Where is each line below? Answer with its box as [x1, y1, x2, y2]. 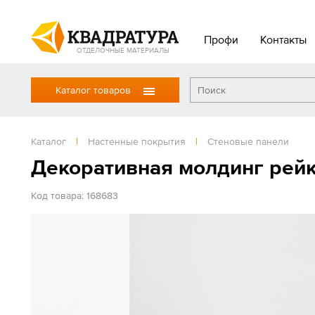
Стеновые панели [207, 136, 289, 147]
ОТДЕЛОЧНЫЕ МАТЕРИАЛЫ [77, 46, 169, 54]
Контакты [259, 33, 307, 46]
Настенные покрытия [88, 136, 186, 147]
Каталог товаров [56, 84, 131, 96]
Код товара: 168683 [31, 190, 118, 201]
